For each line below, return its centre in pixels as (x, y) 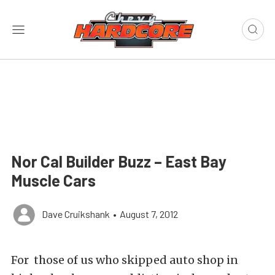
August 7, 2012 (149, 214)
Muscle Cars (53, 180)
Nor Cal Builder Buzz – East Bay (119, 161)
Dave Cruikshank (76, 214)
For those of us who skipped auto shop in (125, 260)
